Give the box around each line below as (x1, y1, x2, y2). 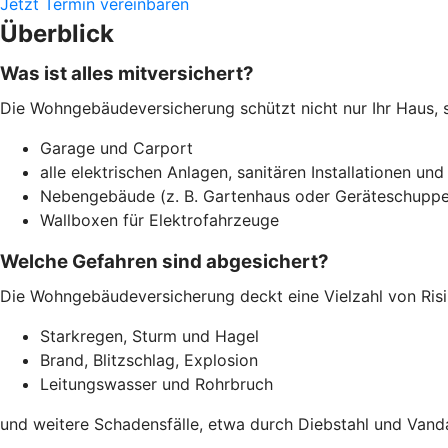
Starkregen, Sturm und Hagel (40, 325, 259, 346)
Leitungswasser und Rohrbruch (40, 373, 273, 394)
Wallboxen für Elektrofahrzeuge (40, 209, 279, 230)
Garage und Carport (40, 137, 193, 158)
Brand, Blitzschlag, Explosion (40, 349, 258, 370)
